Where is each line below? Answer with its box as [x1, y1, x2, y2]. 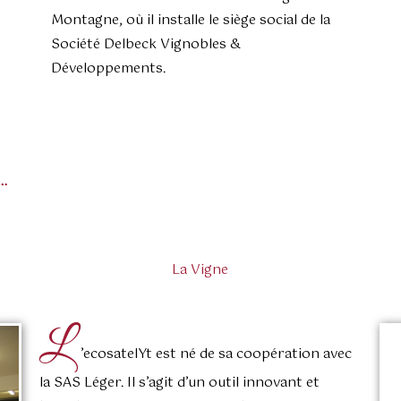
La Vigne [172, 259, 229, 282]
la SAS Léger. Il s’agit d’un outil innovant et [38, 371, 320, 395]
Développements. [51, 56, 166, 80]
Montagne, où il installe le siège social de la [51, 8, 330, 31]
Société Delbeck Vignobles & [51, 32, 241, 55]
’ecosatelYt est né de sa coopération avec [80, 343, 352, 366]
